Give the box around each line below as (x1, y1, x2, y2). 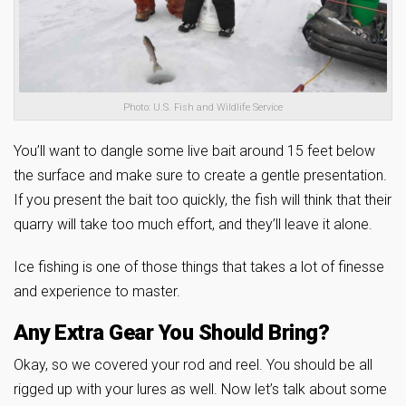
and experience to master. (14, 282, 180, 300)
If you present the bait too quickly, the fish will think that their (14, 190, 391, 208)
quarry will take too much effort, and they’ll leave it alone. (14, 215, 372, 233)
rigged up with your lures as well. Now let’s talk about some (14, 380, 387, 398)
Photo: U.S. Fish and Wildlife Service (123, 101, 283, 113)
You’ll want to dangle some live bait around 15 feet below (14, 141, 375, 159)
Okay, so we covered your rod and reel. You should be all (14, 355, 372, 373)
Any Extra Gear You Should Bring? (14, 319, 329, 345)
